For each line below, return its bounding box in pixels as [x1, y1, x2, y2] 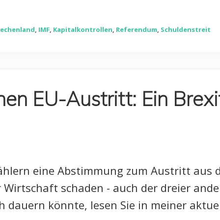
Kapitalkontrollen [53, 25, 112, 34]
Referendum [116, 25, 157, 34]
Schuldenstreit [161, 25, 211, 34]
